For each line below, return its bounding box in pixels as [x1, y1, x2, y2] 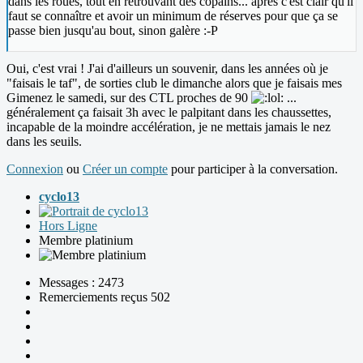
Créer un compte [83, 161, 168, 176]
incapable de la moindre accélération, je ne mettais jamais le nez [6, 119, 331, 134]
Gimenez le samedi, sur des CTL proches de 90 [6, 90, 251, 105]
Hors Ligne [39, 218, 97, 233]
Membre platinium [39, 233, 133, 247]
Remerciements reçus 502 [39, 289, 170, 304]
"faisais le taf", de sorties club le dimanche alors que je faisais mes [6, 75, 342, 90]
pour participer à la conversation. [168, 161, 338, 176]
